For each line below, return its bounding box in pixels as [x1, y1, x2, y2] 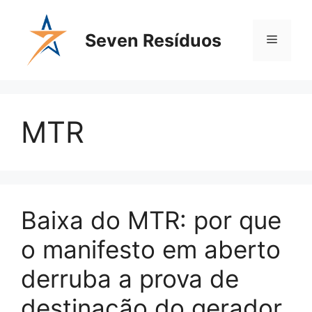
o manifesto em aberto [21, 235, 281, 264]
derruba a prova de [21, 264, 239, 293]
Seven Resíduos [85, 29, 221, 51]
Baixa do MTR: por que [21, 205, 281, 235]
